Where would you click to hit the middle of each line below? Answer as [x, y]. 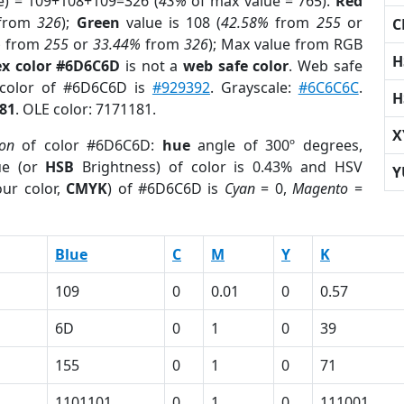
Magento [321, 188]
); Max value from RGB [285, 44]
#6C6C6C [328, 87]
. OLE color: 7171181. [86, 109]
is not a [152, 66]
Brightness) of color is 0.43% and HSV [218, 167]
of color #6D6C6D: [88, 145]
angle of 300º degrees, [276, 145]
